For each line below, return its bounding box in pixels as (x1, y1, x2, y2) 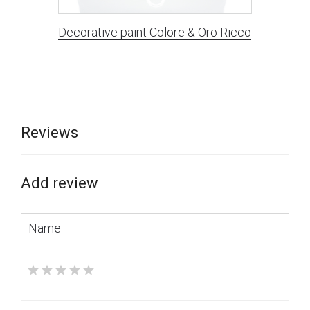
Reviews (21, 124, 78, 142)
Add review (21, 174, 98, 192)
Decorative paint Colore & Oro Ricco (58, 24, 252, 39)
